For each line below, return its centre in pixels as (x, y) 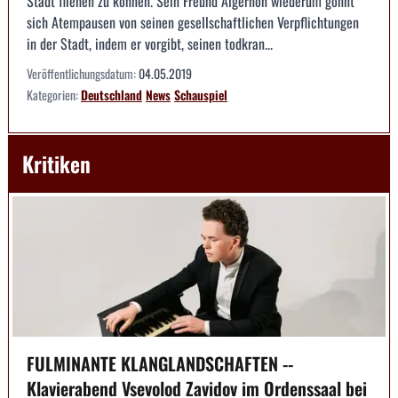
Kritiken (56, 164)
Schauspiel (201, 95)
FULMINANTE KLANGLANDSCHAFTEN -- (160, 363)
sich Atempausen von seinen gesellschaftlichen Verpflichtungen (193, 23)
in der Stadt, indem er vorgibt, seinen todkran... (150, 44)
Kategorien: (54, 95)
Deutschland (111, 95)
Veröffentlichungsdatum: (83, 74)
